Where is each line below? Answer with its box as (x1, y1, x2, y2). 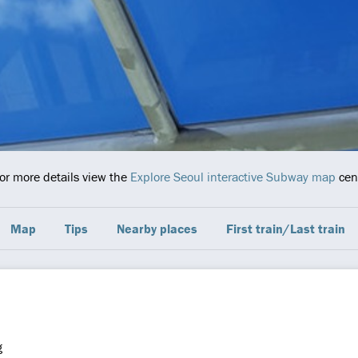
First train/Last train (225, 221, 345, 237)
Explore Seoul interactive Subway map (130, 169, 336, 185)
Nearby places (116, 221, 197, 237)
